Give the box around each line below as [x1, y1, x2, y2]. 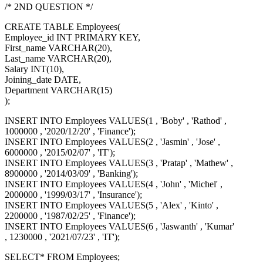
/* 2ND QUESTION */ [5, 2, 93, 12]
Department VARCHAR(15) [5, 85, 112, 96]
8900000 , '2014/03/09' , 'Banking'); [5, 168, 138, 179]
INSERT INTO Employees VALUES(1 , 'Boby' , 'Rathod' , [5, 116, 227, 126]
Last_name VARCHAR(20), [5, 53, 112, 64]
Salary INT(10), [5, 64, 64, 75]
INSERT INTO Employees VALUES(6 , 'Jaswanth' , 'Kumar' [5, 221, 234, 232]
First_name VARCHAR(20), [5, 43, 112, 53]
